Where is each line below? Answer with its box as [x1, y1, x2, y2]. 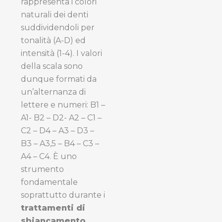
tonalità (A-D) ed [21, 35, 86, 45]
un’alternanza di [21, 87, 86, 97]
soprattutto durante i [21, 190, 105, 200]
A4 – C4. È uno [21, 151, 77, 161]
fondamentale [21, 177, 78, 187]
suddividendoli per [21, 22, 95, 32]
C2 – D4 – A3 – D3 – [21, 125, 94, 135]
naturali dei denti [21, 9, 88, 19]
